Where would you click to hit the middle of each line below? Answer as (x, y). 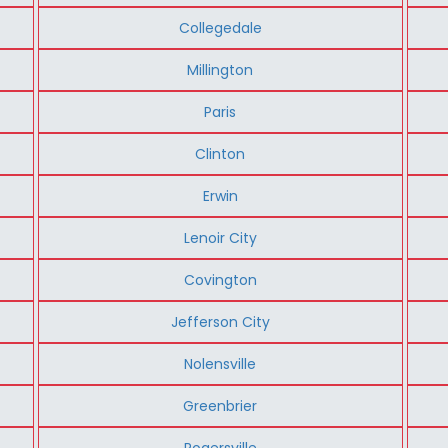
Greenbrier (220, 405)
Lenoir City (220, 237)
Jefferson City (220, 321)
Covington (220, 279)
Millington (220, 69)
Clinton (220, 153)
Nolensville (220, 363)
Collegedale (220, 27)
